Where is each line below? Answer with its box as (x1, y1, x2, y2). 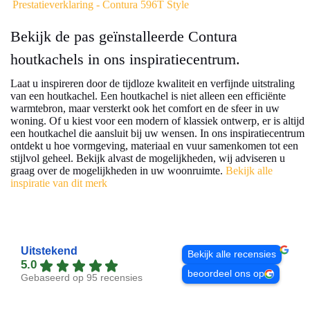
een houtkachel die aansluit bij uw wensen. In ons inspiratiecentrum (10, 127, 304, 140)
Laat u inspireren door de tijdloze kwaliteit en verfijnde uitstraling (10, 77, 295, 90)
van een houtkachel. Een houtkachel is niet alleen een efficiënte (10, 90, 286, 102)
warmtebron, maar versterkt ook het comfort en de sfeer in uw (10, 102, 280, 115)
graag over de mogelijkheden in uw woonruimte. (10, 165, 226, 177)
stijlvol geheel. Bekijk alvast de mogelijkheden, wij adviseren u (10, 152, 285, 165)
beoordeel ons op (187, 268, 264, 280)
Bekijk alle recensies (187, 249, 276, 260)
